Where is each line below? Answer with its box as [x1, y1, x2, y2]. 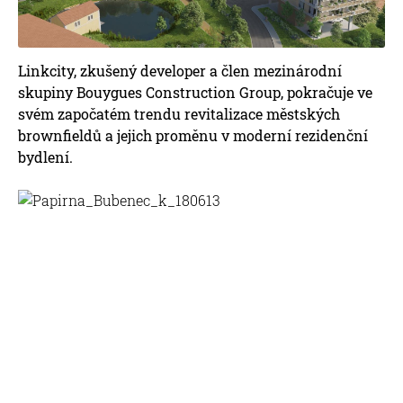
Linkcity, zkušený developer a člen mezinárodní [18, 60, 342, 80]
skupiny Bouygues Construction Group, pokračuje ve [18, 82, 372, 102]
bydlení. [18, 147, 73, 166]
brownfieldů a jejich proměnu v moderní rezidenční [18, 125, 368, 145]
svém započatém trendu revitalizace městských [18, 103, 340, 123]
